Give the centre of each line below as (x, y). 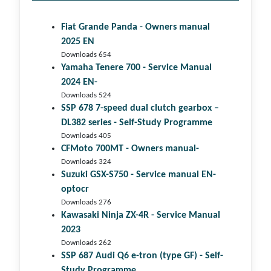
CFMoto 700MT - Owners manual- (130, 149)
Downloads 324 (86, 162)
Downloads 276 (86, 203)
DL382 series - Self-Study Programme (137, 123)
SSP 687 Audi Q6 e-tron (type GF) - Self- (142, 256)
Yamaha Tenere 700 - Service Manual (136, 68)
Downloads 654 (86, 55)
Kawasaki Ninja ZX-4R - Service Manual (141, 216)
